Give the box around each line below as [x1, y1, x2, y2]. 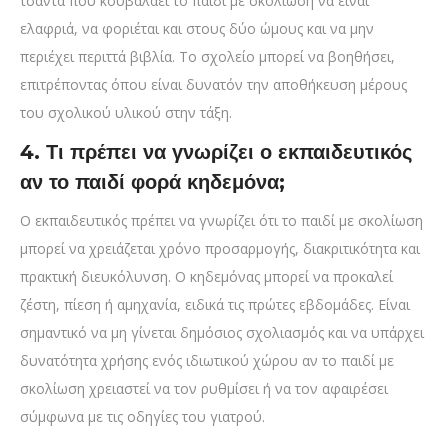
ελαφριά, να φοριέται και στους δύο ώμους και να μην [20, 19, 374, 39]
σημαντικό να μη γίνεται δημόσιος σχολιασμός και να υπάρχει [20, 323, 424, 343]
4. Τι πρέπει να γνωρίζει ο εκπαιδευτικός [20, 140, 412, 165]
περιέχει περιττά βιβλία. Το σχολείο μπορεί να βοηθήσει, [20, 47, 395, 67]
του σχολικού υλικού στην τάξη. [20, 103, 232, 123]
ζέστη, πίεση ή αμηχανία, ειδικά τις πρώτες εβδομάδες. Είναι [20, 295, 410, 315]
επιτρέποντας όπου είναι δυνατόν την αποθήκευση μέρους [20, 75, 407, 95]
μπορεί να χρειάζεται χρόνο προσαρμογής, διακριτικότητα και [20, 239, 420, 259]
